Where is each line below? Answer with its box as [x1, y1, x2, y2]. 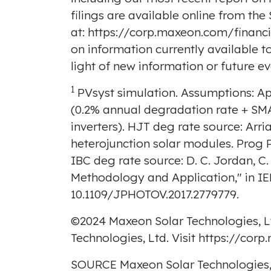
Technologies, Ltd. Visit [71, 230, 198, 246]
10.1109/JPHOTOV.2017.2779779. [71, 187, 239, 202]
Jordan [214, 153, 253, 168]
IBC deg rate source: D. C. [71, 153, 214, 168]
